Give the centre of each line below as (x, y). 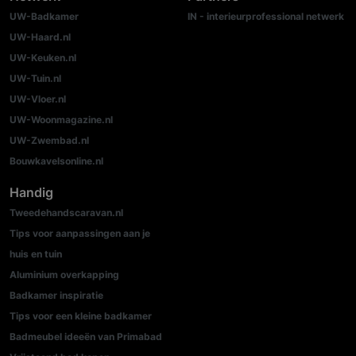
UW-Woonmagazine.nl (61, 120)
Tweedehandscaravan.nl (66, 213)
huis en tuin (36, 254)
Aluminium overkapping (64, 275)
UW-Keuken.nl (43, 58)
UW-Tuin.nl (35, 79)
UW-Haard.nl (40, 37)
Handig (31, 193)
